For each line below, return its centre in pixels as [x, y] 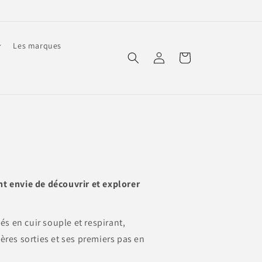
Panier [184, 57]
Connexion [158, 57]
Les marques [37, 46]
